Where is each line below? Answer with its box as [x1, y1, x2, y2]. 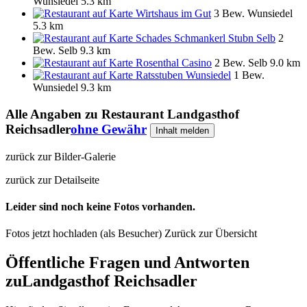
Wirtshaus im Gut [136, 8, 211, 20]
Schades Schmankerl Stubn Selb [136, 32, 275, 45]
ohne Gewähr [71, 122, 147, 137]
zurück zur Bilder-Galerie [5, 150, 116, 162]
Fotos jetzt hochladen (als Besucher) [5, 228, 164, 240]
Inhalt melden [156, 125, 209, 136]
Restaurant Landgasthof [101, 107, 239, 122]
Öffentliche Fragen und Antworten [5, 254, 249, 272]
